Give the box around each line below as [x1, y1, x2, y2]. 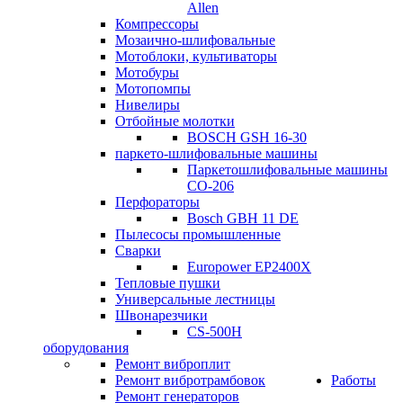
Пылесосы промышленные [115, 227, 281, 242]
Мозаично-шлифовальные [115, 32, 275, 48]
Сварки [115, 243, 161, 258]
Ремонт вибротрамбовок [115, 372, 265, 388]
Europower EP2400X [187, 259, 311, 274]
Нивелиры [115, 97, 180, 112]
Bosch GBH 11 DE [187, 210, 299, 226]
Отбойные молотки [115, 113, 235, 129]
